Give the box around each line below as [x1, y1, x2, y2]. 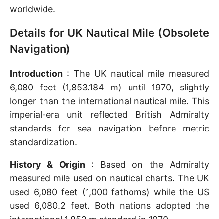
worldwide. [10, 4, 55, 14]
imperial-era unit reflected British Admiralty [10, 109, 209, 120]
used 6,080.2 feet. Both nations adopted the [10, 200, 209, 211]
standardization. [10, 137, 77, 147]
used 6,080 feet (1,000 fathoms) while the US [10, 187, 209, 197]
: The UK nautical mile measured [63, 68, 209, 79]
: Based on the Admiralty [85, 159, 210, 170]
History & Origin [10, 159, 85, 170]
